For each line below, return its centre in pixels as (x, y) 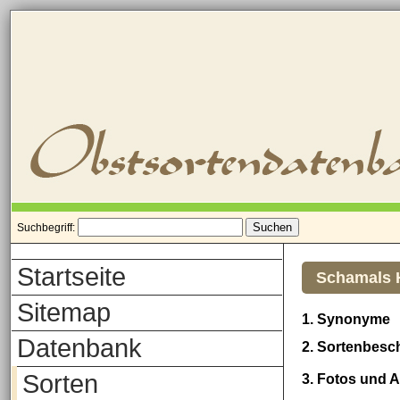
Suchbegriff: (47, 228)
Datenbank (79, 348)
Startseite (71, 277)
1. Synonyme (346, 319)
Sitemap (64, 312)
